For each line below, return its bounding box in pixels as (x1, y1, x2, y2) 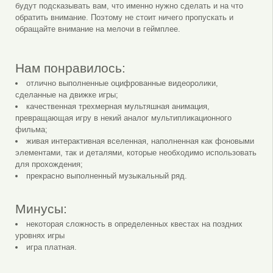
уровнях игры (15, 230, 65, 240)
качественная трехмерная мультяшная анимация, (26, 101, 210, 111)
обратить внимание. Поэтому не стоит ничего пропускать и (15, 12, 233, 22)
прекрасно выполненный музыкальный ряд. (26, 171, 187, 180)
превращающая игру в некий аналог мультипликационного (15, 113, 232, 122)
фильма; (15, 124, 48, 134)
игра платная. (26, 242, 77, 252)
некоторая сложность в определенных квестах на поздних (26, 219, 243, 229)
